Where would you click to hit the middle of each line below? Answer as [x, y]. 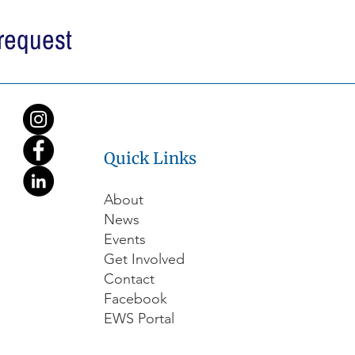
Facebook [138, 299]
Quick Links [151, 158]
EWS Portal [139, 319]
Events [125, 239]
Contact [130, 279]
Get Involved [145, 259]
